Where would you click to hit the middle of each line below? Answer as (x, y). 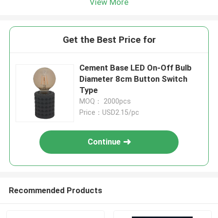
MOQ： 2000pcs (105, 101)
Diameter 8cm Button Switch (134, 79)
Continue (104, 142)
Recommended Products (55, 190)
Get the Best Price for (109, 40)
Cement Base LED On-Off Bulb (136, 68)
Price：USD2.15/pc (109, 113)
